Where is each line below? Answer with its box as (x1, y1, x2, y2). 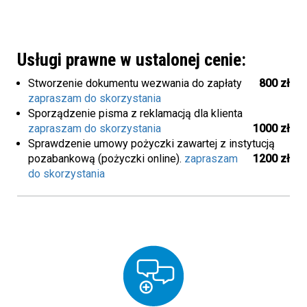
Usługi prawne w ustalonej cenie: (17, 49, 246, 70)
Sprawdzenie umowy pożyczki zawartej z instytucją (28, 136, 275, 150)
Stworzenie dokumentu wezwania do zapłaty (28, 76, 243, 90)
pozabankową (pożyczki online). (28, 151, 185, 165)
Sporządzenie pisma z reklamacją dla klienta (28, 106, 243, 120)
